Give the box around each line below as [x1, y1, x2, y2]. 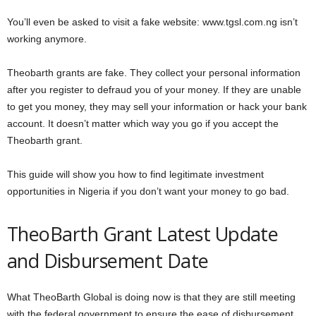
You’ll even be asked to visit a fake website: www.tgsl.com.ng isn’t [7, 16, 298, 28]
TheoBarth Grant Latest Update [7, 221, 279, 247]
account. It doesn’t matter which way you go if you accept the [7, 118, 279, 129]
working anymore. [7, 33, 87, 44]
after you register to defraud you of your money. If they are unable [7, 84, 301, 95]
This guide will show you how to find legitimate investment [7, 169, 264, 180]
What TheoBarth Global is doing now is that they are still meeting [7, 291, 296, 303]
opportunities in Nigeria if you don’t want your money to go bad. [7, 186, 289, 197]
